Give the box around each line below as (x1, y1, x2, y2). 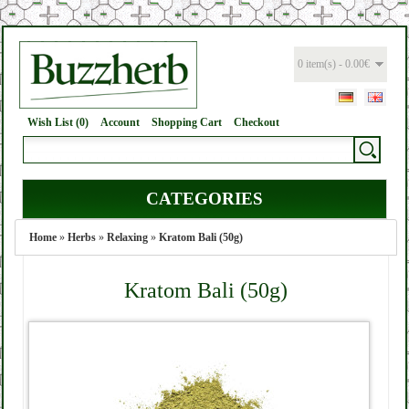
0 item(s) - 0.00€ (298, 58, 370, 70)
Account (100, 116, 140, 129)
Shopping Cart (152, 116, 222, 129)
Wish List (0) (27, 116, 89, 129)
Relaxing (107, 231, 148, 244)
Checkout (234, 116, 279, 129)
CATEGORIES (146, 189, 263, 208)
